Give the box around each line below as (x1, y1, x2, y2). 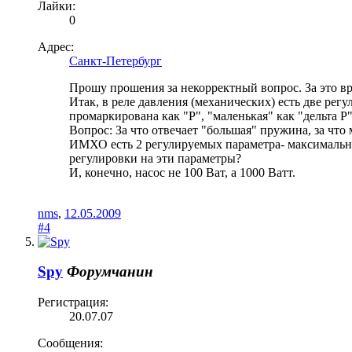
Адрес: (38, 39, 74, 53)
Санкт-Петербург (69, 53, 162, 68)
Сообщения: (38, 336, 103, 350)
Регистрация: (38, 295, 108, 310)
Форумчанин (67, 263, 153, 280)
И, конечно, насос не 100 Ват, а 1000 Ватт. (69, 165, 295, 179)
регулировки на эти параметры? (69, 151, 241, 165)
